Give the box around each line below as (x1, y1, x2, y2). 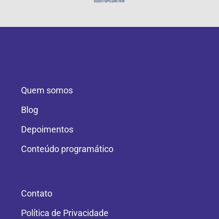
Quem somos (21, 85, 73, 95)
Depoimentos (21, 124, 74, 134)
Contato (21, 188, 53, 198)
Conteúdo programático (21, 143, 114, 154)
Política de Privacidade (21, 208, 109, 218)
